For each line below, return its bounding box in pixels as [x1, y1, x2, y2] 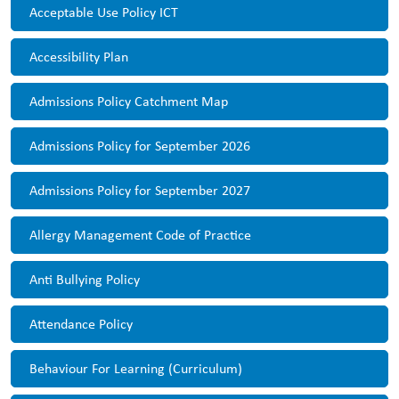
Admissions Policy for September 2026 [29, 136, 250, 155]
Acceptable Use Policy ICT [29, 3, 178, 21]
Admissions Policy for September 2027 [29, 181, 250, 199]
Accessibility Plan [29, 47, 128, 66]
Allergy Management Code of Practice [29, 225, 251, 244]
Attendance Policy [29, 314, 133, 333]
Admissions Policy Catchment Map [29, 92, 228, 110]
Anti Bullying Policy [29, 270, 140, 289]
